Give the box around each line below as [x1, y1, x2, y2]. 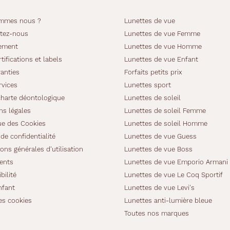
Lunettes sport [124, 81, 171, 89]
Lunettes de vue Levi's [124, 184, 195, 191]
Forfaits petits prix [124, 68, 182, 76]
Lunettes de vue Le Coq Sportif [124, 171, 223, 179]
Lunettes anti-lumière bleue [124, 197, 212, 204]
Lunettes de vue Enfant [124, 55, 198, 63]
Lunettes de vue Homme [124, 43, 202, 50]
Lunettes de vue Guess [124, 132, 197, 140]
